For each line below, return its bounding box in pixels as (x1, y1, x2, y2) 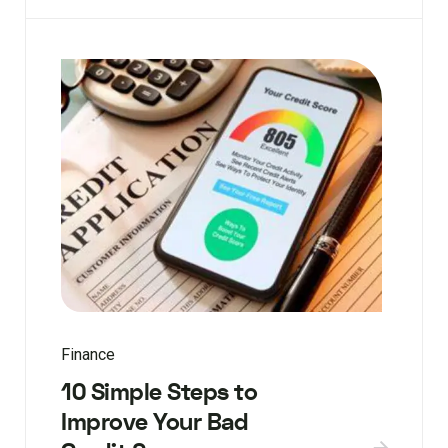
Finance (61, 345, 115, 365)
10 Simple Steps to (61, 376, 257, 410)
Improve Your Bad (61, 406, 248, 440)
